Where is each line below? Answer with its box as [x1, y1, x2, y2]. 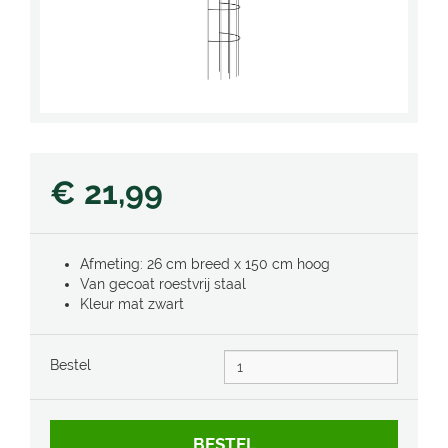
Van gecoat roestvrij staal [80, 276, 246, 292]
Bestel [50, 357, 91, 373]
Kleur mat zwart [80, 296, 184, 312]
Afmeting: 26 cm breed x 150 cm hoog [80, 256, 330, 272]
